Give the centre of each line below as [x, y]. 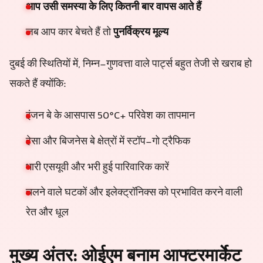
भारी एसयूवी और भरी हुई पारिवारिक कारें [97, 168]
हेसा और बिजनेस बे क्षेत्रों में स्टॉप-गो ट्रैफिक [108, 142]
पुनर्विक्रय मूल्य [141, 33]
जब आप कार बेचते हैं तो [70, 33]
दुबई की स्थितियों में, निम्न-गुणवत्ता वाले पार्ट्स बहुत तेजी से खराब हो [131, 65]
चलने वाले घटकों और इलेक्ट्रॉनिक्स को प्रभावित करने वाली [134, 193]
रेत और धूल [47, 213]
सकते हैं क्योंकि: [38, 85]
